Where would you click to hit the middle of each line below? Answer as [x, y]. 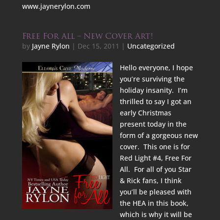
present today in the [153, 124]
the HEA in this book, [154, 203]
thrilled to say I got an [155, 101]
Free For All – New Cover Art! [87, 36]
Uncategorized [151, 46]
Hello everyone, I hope [156, 68]
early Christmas [145, 113]
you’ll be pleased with [155, 192]
